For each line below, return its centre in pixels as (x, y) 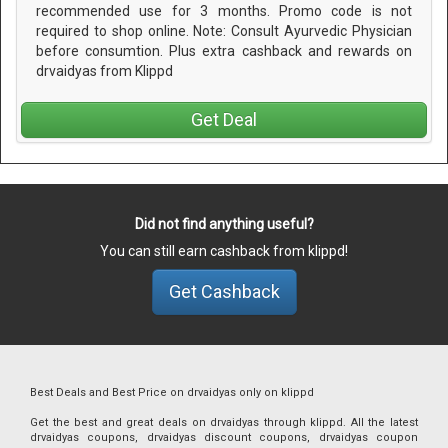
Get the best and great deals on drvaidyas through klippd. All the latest (224, 422)
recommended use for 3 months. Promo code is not (224, 11)
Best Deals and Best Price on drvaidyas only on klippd (172, 392)
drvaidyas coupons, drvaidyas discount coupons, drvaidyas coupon (224, 437)
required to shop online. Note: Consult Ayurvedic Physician (224, 31)
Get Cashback (224, 291)
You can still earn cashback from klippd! (224, 250)
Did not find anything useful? (224, 223)
